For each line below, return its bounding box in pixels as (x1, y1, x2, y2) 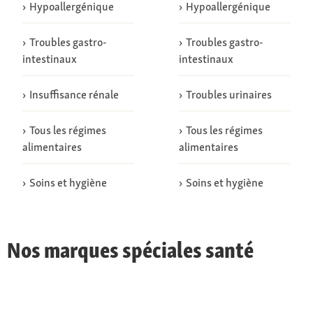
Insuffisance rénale (29, 87, 119, 102)
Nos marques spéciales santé (7, 235, 254, 265)
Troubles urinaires (185, 87, 272, 102)
